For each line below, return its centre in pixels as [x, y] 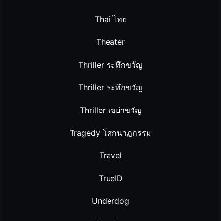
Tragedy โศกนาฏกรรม [110, 132]
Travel [110, 155]
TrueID [110, 178]
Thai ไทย [110, 19]
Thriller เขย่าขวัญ [110, 110]
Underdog [110, 201]
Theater [110, 42]
